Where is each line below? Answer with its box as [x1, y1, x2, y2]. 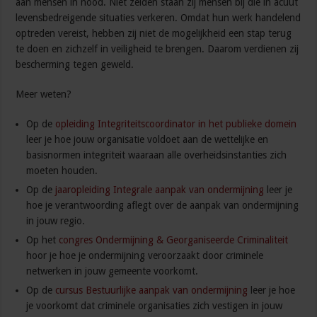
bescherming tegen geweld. [16, 59, 134, 71]
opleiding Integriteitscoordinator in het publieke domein [55, 118, 297, 130]
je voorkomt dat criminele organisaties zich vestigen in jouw [26, 300, 283, 312]
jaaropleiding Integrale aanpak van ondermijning [55, 184, 265, 196]
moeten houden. [26, 165, 98, 177]
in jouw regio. [26, 215, 86, 227]
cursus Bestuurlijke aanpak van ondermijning [55, 284, 248, 296]
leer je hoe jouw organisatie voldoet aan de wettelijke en [26, 134, 269, 146]
